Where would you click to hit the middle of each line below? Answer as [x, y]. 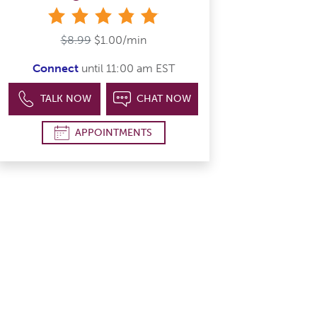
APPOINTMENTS [114, 132]
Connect [55, 69]
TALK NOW [66, 99]
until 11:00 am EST [126, 69]
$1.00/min [120, 40]
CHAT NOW [163, 99]
